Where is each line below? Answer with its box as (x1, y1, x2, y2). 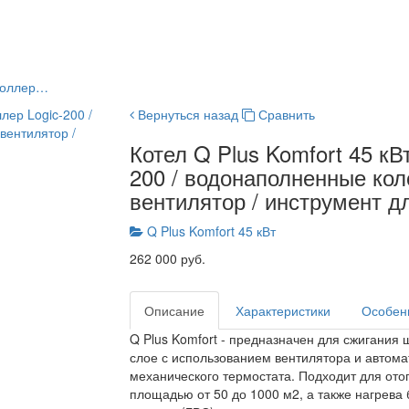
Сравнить (257, 105, 315, 124)
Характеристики (235, 301, 330, 320)
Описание (143, 301, 204, 320)
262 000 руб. (129, 249, 205, 268)
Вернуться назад (133, 105, 238, 124)
